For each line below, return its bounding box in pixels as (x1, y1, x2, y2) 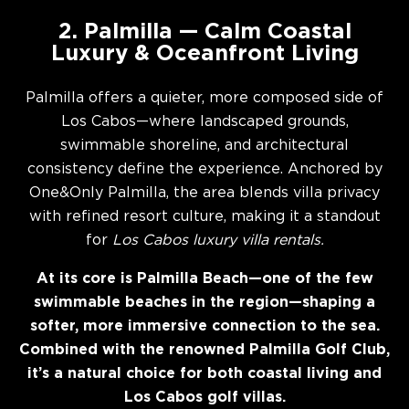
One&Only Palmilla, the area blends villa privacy (29, 186, 380, 200)
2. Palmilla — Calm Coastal (58, 22, 351, 42)
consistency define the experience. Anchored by (26, 163, 383, 176)
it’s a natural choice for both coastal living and (27, 367, 382, 381)
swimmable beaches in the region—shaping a (34, 296, 375, 309)
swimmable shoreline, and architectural (60, 139, 349, 152)
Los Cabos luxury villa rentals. (111, 234, 324, 247)
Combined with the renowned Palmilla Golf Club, (19, 343, 390, 357)
